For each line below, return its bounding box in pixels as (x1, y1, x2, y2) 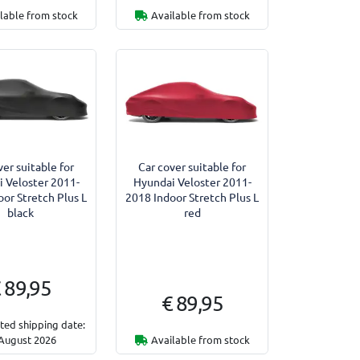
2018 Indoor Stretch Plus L (125, 189, 260, 204)
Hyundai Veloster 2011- (133, 174, 252, 189)
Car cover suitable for (138, 158, 247, 174)
